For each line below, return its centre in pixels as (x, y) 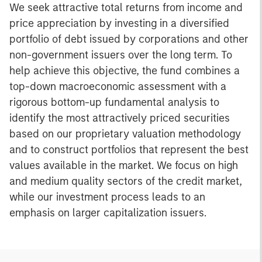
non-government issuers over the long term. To (121, 55)
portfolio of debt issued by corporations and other (129, 39)
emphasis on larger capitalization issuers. (108, 213)
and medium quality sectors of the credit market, (126, 181)
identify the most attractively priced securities (120, 118)
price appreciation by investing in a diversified (119, 23)
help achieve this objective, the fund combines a (125, 70)
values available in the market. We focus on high (124, 165)
